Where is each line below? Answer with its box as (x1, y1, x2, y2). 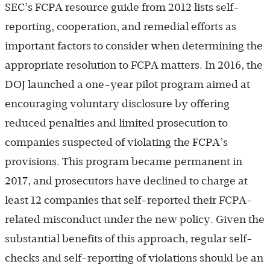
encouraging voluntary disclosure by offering (5, 97, 230, 110)
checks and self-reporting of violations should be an (5, 251, 263, 264)
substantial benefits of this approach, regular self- (5, 232, 253, 245)
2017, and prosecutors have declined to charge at (5, 174, 248, 187)
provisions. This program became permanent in (5, 155, 242, 168)
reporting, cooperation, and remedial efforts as (5, 20, 236, 33)
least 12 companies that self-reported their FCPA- (5, 193, 253, 206)
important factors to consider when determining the (5, 39, 263, 52)
